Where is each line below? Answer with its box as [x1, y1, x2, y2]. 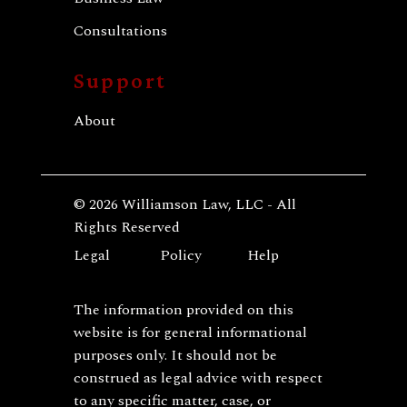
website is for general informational [73, 322, 307, 344]
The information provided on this [73, 299, 293, 322]
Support [73, 67, 167, 93]
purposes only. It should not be [73, 344, 277, 367]
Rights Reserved [73, 215, 180, 238]
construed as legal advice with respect [73, 367, 323, 390]
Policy [160, 243, 203, 266]
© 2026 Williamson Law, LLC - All [73, 193, 296, 215]
